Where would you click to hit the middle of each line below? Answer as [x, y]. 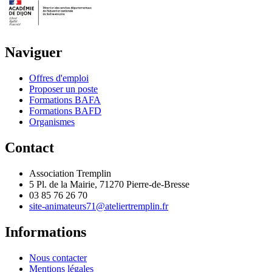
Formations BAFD [65, 111]
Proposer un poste [63, 89]
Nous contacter [58, 257]
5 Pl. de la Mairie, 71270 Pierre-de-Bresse [109, 184]
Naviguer [34, 53]
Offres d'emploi [59, 78]
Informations [46, 232]
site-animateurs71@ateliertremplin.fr [99, 206]
